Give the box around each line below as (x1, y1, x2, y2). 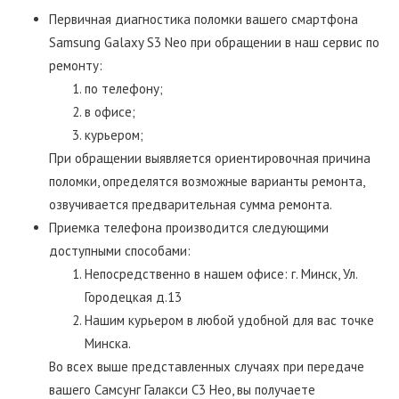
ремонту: (49, 56, 102, 74)
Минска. (85, 334, 131, 352)
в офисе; (85, 102, 135, 120)
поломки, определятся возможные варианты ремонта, (49, 172, 364, 190)
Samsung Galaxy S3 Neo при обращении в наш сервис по (49, 33, 379, 51)
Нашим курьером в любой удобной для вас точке (85, 311, 374, 329)
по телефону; (85, 79, 163, 97)
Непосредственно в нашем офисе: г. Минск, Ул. (85, 265, 357, 282)
